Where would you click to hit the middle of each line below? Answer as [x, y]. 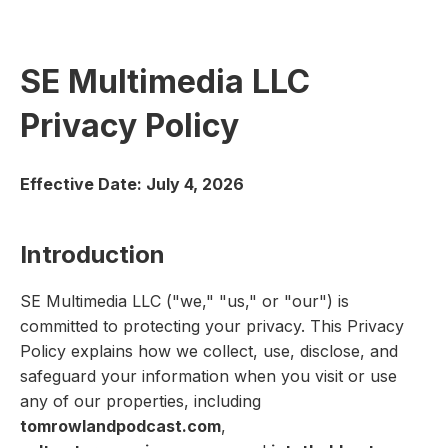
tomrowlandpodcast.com [120, 426]
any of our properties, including [140, 401]
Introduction [92, 254]
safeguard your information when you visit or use [208, 376]
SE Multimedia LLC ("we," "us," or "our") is [184, 301]
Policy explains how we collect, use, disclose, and [209, 351]
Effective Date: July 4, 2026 [132, 184]
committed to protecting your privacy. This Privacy [212, 326]
